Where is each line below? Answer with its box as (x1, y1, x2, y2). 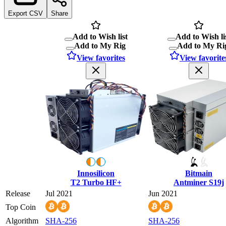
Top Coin (6, 202, 36, 211)
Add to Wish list (72, 32, 128, 41)
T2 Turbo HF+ (70, 178, 122, 187)
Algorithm (6, 216, 38, 225)
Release (6, 189, 30, 198)
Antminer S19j (174, 178, 224, 187)
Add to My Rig (74, 41, 126, 50)
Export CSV (8, 9, 43, 17)
